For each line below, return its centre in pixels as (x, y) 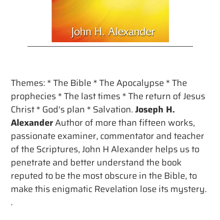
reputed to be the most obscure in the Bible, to (104, 176)
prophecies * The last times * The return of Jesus (108, 96)
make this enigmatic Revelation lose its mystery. (109, 189)
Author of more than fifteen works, (124, 123)
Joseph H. (155, 110)
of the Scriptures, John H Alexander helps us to (105, 150)
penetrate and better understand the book (96, 163)
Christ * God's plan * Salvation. (73, 110)
